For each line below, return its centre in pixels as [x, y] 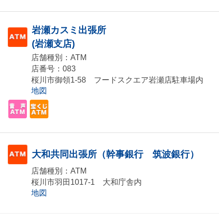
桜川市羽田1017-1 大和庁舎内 [87, 182]
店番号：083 [54, 69]
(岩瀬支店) [53, 44]
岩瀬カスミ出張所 [69, 30]
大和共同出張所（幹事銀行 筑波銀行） [115, 154]
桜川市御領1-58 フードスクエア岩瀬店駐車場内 [117, 80]
